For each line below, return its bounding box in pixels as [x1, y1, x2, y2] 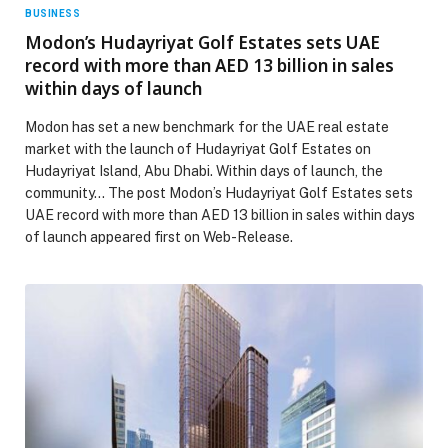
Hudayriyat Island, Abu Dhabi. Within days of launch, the [25, 162, 383, 179]
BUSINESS [25, 7, 80, 19]
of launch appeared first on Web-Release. [25, 228, 293, 245]
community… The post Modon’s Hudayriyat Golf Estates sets [25, 184, 413, 201]
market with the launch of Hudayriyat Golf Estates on [25, 140, 371, 157]
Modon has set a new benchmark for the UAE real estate [25, 118, 389, 135]
